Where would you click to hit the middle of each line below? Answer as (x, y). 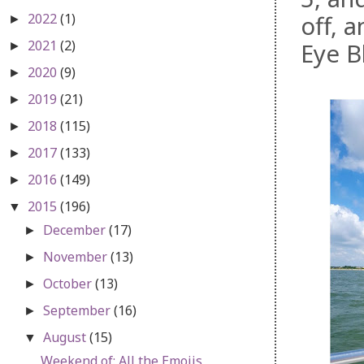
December (76, 230)
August (67, 337)
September (79, 310)
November (77, 256)
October (69, 283)
